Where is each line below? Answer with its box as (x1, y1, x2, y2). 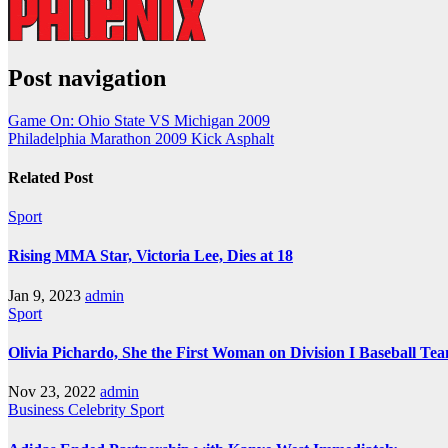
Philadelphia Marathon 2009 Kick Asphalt (8, 129, 274, 147)
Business (8, 401, 68, 419)
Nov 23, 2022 (8, 383, 96, 401)
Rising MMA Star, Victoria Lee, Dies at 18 (8, 247, 293, 265)
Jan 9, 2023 (8, 286, 81, 304)
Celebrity (68, 401, 130, 419)
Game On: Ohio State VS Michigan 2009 (8, 111, 270, 129)
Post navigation (8, 64, 166, 91)
